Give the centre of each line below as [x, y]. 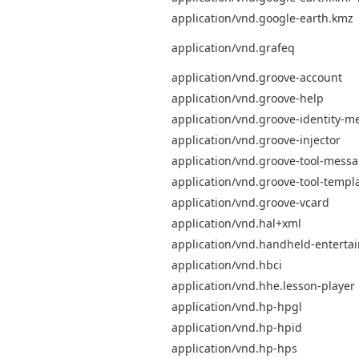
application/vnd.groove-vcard [250, 202]
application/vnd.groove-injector [256, 139]
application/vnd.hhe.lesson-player [263, 285]
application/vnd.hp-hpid [237, 327]
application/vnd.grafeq [233, 47]
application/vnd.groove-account [257, 77]
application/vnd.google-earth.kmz [262, 18]
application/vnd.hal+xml [236, 223]
